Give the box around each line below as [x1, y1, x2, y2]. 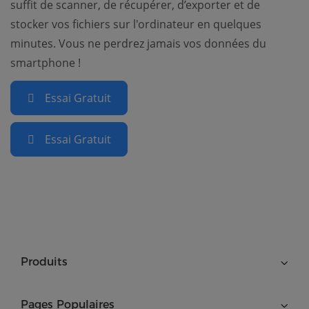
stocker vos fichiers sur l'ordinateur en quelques [10, 17, 261, 32]
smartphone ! [10, 55, 81, 71]
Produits [21, 255, 68, 269]
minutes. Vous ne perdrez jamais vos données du [10, 36, 266, 52]
